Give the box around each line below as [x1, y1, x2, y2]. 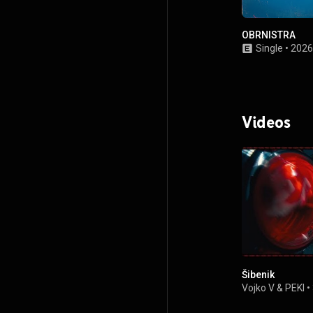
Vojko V [242, 282, 275, 293]
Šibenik [242, 268, 275, 280]
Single [256, 43, 283, 54]
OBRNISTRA [242, 29, 296, 41]
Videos [242, 112, 291, 133]
